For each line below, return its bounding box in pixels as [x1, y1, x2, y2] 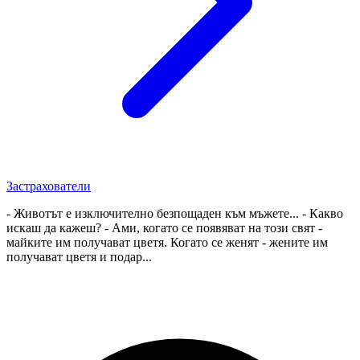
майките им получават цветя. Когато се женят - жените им [6, 235, 328, 249]
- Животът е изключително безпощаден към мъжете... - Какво [6, 206, 343, 220]
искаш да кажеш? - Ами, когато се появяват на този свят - [6, 220, 322, 235]
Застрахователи [6, 178, 91, 193]
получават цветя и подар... [6, 249, 152, 264]
